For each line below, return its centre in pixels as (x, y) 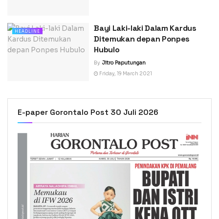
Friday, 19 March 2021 (125, 73)
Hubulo (107, 49)
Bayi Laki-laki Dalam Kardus (145, 28)
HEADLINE (27, 31)
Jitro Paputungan (124, 63)
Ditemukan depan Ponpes (142, 39)
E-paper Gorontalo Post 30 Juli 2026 (88, 112)
